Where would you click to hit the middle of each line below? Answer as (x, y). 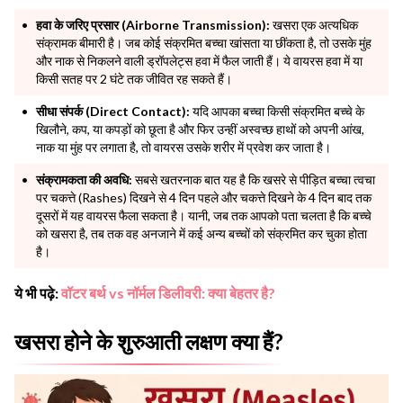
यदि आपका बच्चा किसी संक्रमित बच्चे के (277, 112)
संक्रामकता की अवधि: (84, 180)
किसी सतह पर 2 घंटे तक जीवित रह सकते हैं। (134, 79)
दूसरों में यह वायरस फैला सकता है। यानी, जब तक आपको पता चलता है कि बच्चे (204, 216)
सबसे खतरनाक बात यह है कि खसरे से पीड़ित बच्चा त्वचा (254, 180)
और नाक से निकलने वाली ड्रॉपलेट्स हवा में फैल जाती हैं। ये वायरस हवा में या (199, 61)
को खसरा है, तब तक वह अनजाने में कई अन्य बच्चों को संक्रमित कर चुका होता (201, 234)
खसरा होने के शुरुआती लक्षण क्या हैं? (149, 342)
